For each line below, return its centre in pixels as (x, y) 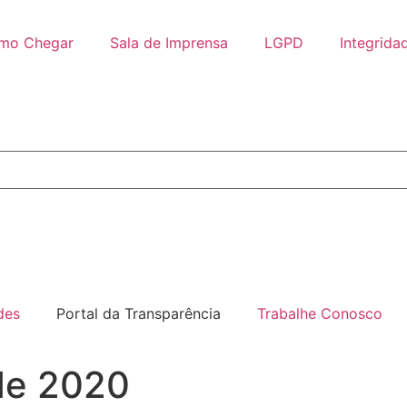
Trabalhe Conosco (320, 313)
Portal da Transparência (139, 313)
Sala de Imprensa (169, 43)
